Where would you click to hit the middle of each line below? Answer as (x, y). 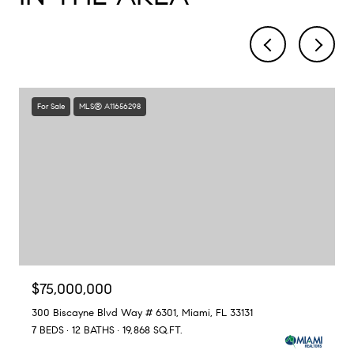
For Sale (51, 107)
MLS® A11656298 (110, 107)
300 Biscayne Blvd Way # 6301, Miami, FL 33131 (142, 313)
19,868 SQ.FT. (153, 331)
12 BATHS (93, 331)
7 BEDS (48, 331)
